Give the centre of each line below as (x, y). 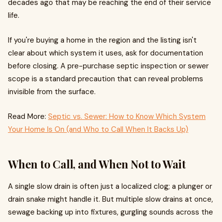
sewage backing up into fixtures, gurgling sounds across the (111, 212)
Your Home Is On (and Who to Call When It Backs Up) (98, 129)
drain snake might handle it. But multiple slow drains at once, (111, 199)
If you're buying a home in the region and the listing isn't (102, 40)
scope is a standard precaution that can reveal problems (106, 79)
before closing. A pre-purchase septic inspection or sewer (108, 66)
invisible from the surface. (52, 92)
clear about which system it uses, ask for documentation (106, 53)
